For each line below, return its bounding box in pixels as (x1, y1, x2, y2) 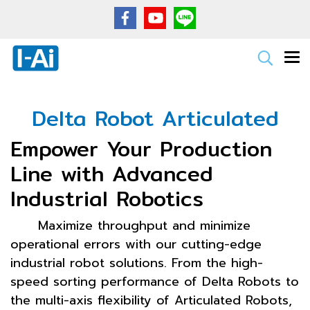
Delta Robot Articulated (31, 102, 279, 135)
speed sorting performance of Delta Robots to (10, 272, 299, 291)
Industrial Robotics (10, 182, 203, 215)
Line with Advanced (10, 157, 213, 190)
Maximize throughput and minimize (38, 216, 250, 235)
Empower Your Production (10, 132, 272, 165)
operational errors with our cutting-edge (10, 235, 262, 254)
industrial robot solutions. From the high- (10, 253, 263, 273)
